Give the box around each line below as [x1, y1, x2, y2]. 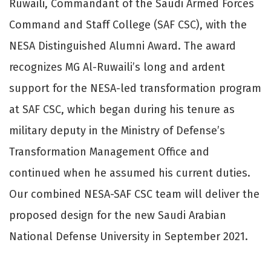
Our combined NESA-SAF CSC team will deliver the [9, 187, 260, 201]
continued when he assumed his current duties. [9, 166, 250, 180]
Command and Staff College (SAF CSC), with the [9, 18, 247, 31]
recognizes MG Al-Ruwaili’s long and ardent [9, 60, 225, 74]
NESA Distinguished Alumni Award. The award [9, 39, 236, 53]
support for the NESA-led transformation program [9, 81, 261, 95]
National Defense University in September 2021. [9, 229, 248, 243]
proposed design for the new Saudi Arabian [9, 208, 226, 222]
